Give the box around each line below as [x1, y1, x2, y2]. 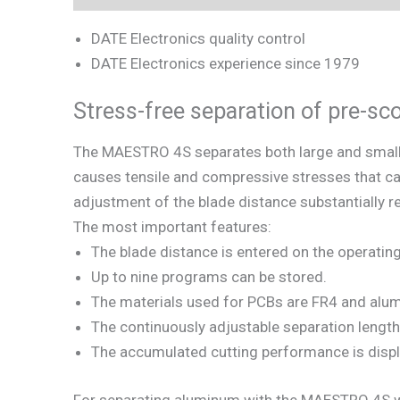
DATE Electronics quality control [91, 29, 305, 47]
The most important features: [73, 218, 271, 237]
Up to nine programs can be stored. [91, 268, 327, 287]
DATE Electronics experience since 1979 [91, 54, 360, 72]
